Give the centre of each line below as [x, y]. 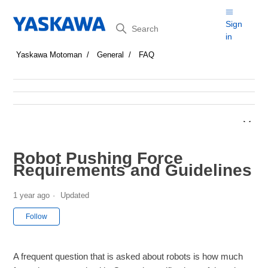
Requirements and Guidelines [133, 170]
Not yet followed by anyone [113, 214]
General [111, 55]
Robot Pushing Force [98, 158]
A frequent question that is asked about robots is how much [128, 256]
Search [127, 26]
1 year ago [32, 195]
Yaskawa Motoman [49, 55]
